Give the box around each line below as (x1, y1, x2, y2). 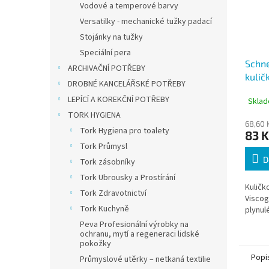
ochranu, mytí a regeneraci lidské (80, 228, 199, 240)
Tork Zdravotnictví (80, 187, 147, 199)
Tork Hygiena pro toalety (80, 125, 169, 137)
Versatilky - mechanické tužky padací (80, 16, 212, 28)
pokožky (80, 238, 111, 250)
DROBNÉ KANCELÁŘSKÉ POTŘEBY (68, 78, 186, 90)
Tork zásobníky (80, 156, 135, 168)
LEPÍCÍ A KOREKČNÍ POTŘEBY (68, 94, 169, 106)
